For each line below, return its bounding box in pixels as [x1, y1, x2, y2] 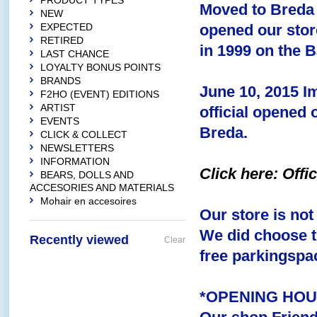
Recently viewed [30, 233, 129, 247]
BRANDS [40, 75, 81, 86]
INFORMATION [40, 156, 110, 167]
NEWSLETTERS [40, 142, 114, 154]
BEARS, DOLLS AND [40, 169, 134, 180]
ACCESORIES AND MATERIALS [30, 182, 174, 193]
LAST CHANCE [40, 48, 109, 59]
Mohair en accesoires [40, 195, 137, 207]
